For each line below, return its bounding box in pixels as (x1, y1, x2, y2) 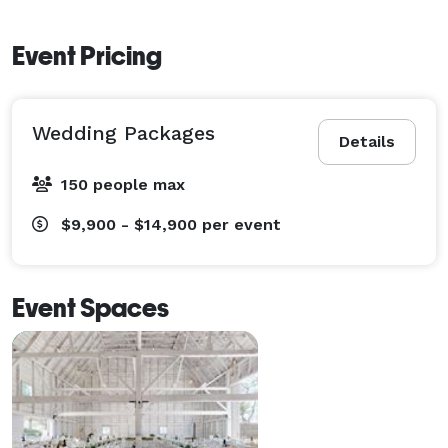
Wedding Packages (32, 120, 215, 145)
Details (339, 131, 395, 151)
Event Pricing (12, 40, 162, 71)
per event (202, 214, 281, 234)
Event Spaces (12, 292, 169, 323)
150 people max (61, 174, 185, 194)
